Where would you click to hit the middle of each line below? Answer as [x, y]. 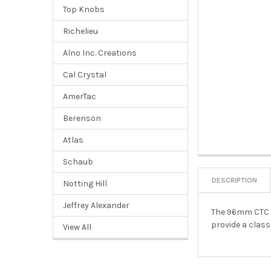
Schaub [78, 162]
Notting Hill [85, 183]
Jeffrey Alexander [96, 205]
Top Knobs [83, 9]
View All [77, 227]
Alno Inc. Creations [100, 53]
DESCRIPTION [235, 180]
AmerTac [79, 96]
